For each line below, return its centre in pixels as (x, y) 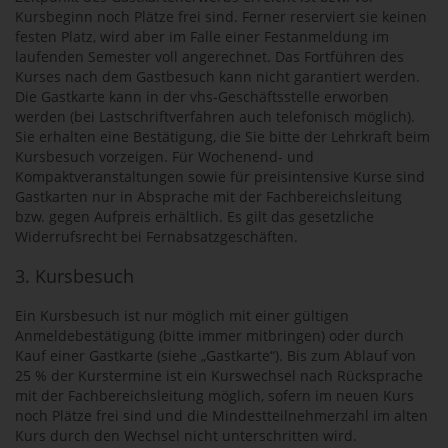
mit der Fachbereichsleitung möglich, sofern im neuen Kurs (214, 395)
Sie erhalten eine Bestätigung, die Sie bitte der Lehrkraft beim (222, 136)
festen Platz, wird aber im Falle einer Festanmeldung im (202, 36)
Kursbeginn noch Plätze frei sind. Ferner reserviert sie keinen (221, 16)
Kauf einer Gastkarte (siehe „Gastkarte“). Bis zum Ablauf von (215, 355)
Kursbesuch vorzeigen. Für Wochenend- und (164, 156)
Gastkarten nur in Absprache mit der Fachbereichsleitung (208, 196)
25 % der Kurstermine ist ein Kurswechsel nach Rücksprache (219, 375)
